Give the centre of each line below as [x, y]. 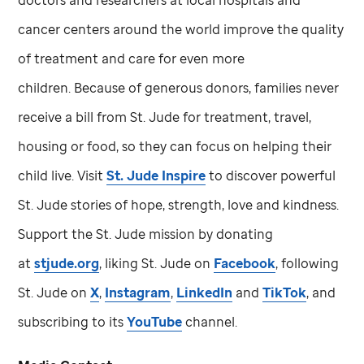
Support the [57, 234]
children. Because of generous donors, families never [179, 87]
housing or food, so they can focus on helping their [175, 146]
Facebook [245, 263]
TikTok [285, 292]
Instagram [138, 292]
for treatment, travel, [246, 117]
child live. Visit [63, 175]
